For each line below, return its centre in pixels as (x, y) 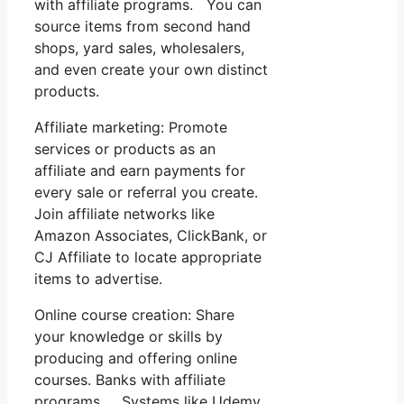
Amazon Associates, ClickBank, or (151, 235)
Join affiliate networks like (124, 213)
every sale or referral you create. (146, 192)
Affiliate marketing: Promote (131, 127)
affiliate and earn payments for (140, 170)
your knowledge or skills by (129, 336)
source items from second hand (142, 26)
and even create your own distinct (151, 69)
